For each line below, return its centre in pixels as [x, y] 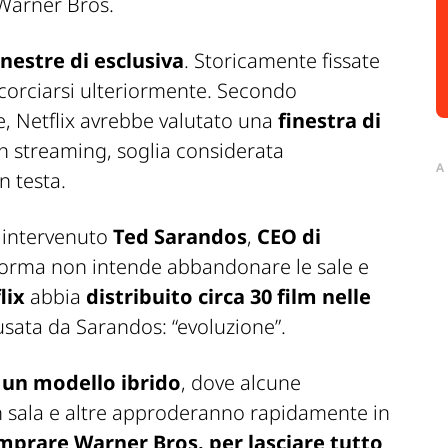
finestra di [327, 121]
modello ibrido [107, 383]
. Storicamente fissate [282, 61]
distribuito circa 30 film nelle [228, 297]
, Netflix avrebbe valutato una [139, 121]
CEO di [286, 237]
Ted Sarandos [180, 237]
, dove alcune [241, 383]
